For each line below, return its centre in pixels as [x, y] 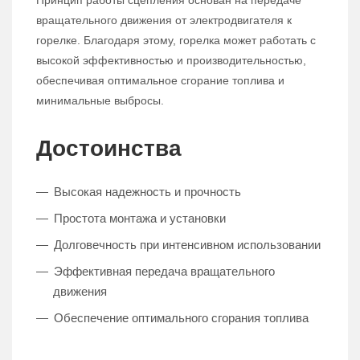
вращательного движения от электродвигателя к [164, 20]
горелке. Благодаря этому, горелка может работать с [176, 41]
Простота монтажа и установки [140, 219]
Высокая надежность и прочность [147, 192]
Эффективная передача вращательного [164, 272]
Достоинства [109, 149]
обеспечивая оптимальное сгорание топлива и [160, 81]
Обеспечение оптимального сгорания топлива [181, 318]
